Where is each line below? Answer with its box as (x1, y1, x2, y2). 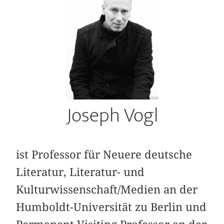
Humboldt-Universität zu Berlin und (16, 200, 207, 214)
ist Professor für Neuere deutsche (16, 148, 192, 161)
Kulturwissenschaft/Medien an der (16, 183, 198, 196)
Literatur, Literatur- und (16, 165, 145, 179)
